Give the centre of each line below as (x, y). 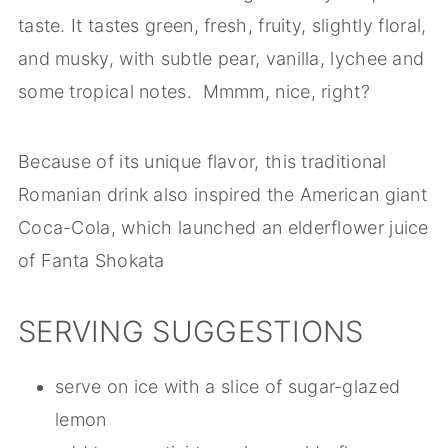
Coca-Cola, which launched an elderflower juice (223, 228)
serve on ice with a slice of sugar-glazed (227, 387)
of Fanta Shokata (91, 261)
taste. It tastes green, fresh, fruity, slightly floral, (222, 26)
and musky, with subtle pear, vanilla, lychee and (221, 59)
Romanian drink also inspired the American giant (222, 195)
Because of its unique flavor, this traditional (202, 162)
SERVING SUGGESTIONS (190, 332)
